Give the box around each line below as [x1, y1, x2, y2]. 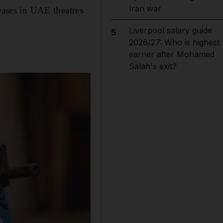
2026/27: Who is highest [128, 37, 220, 47]
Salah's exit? [128, 61, 177, 71]
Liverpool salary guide [128, 25, 212, 35]
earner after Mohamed [128, 49, 215, 59]
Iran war [128, 3, 161, 13]
